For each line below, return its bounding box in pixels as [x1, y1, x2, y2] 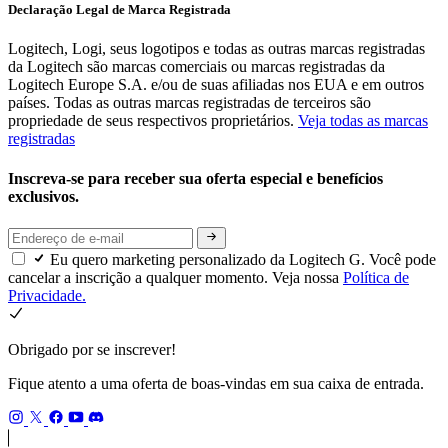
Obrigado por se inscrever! [8, 341, 176, 359]
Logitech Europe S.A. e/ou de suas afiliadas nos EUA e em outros [8, 76, 424, 94]
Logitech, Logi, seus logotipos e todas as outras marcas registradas [8, 40, 425, 58]
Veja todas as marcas [298, 112, 428, 130]
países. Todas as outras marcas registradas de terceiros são [8, 94, 371, 112]
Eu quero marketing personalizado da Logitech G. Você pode [50, 251, 436, 269]
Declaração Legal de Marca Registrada [8, 2, 231, 18]
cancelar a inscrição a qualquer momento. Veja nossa [8, 269, 343, 287]
